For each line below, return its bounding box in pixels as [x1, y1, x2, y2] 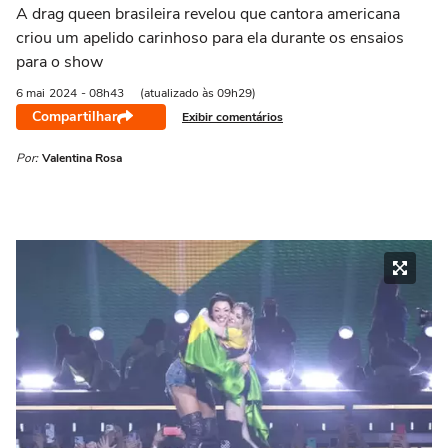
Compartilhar [32, 107, 117, 126]
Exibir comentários [182, 108, 283, 125]
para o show [16, 51, 103, 73]
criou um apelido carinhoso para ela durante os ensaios [16, 27, 404, 49]
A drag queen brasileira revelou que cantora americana [16, 3, 400, 25]
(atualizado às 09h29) [140, 85, 256, 101]
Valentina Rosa [42, 150, 122, 166]
